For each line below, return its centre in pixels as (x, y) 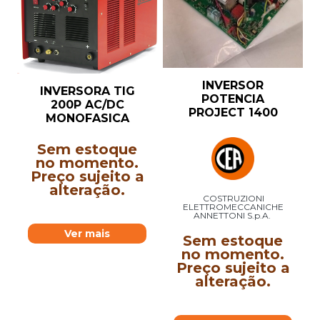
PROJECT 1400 (233, 112)
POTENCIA (233, 99)
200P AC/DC (87, 104)
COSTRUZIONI (234, 198)
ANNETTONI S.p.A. (232, 215)
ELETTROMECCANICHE (233, 206)
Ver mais (87, 233)
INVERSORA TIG (87, 91)
